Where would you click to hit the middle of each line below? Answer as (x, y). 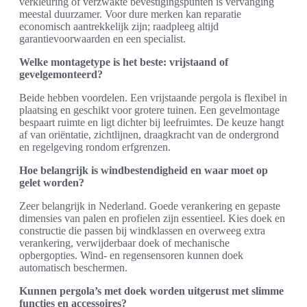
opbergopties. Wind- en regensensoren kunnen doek (131, 256)
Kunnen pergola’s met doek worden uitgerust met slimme (151, 291)
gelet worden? (52, 183)
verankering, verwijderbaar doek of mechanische (124, 243)
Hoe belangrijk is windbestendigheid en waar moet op (144, 171)
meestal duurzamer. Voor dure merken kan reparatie (130, 14)
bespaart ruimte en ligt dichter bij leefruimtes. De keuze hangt (151, 123)
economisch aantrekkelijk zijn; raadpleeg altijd (119, 27)
